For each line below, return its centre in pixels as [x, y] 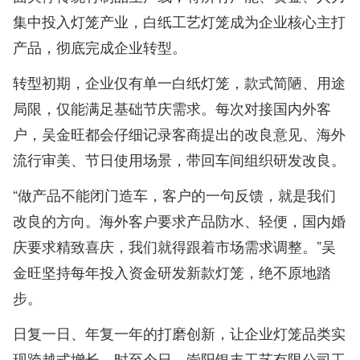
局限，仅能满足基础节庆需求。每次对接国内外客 [172, 108]
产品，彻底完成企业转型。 [100, 47]
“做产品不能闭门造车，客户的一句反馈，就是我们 [174, 195]
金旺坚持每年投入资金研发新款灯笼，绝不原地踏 [172, 272]
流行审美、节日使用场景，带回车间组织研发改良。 [179, 160]
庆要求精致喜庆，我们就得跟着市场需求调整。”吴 [174, 246]
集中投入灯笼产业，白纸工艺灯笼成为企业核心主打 [179, 21]
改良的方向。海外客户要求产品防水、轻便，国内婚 [179, 221]
